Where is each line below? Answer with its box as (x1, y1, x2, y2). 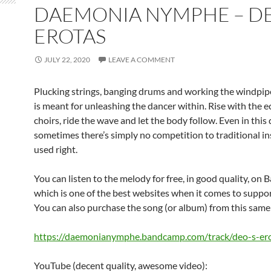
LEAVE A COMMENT (108, 55, 175, 64)
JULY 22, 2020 (44, 55, 90, 64)
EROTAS (34, 24, 106, 48)
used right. (34, 143, 77, 155)
